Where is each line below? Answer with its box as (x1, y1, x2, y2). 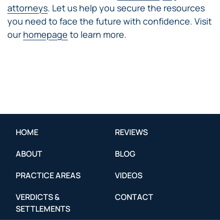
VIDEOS (115, 169, 142, 181)
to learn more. (68, 28, 127, 40)
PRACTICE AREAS (16, 169, 81, 181)
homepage (23, 28, 68, 40)
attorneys (7, 1, 48, 14)
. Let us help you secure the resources (48, 1, 205, 14)
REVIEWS (115, 126, 148, 137)
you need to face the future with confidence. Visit (7, 15, 212, 27)
